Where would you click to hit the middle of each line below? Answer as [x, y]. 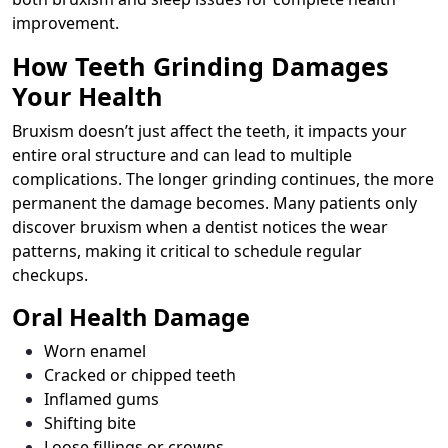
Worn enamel [95, 350]
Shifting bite [90, 422]
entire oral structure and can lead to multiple [182, 154]
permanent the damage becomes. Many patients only [214, 202]
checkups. [50, 274]
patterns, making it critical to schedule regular [187, 250]
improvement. [65, 22]
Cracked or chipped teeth [140, 374]
